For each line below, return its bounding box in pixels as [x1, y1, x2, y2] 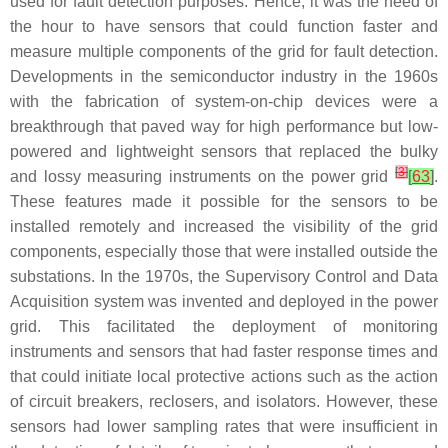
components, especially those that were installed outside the [10, 242, 438, 260]
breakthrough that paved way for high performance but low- [10, 117, 438, 135]
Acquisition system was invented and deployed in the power [10, 292, 438, 310]
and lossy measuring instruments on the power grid [10, 167, 395, 185]
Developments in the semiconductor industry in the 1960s [10, 67, 438, 85]
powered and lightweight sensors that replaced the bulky [10, 142, 438, 160]
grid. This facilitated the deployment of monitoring [10, 317, 438, 335]
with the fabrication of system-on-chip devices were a [10, 92, 438, 110]
